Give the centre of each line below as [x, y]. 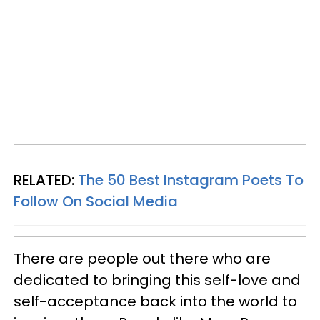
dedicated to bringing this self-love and [157, 280]
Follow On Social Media [96, 201]
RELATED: [46, 180]
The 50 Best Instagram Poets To [191, 180]
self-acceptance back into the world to [155, 301]
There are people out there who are [142, 259]
